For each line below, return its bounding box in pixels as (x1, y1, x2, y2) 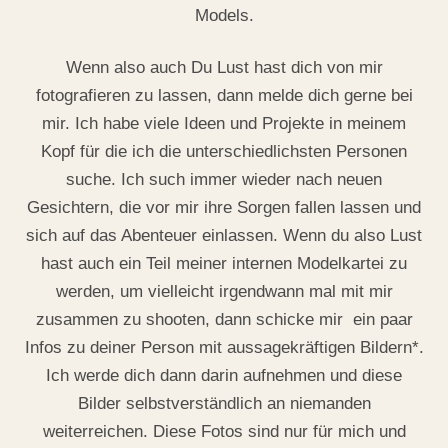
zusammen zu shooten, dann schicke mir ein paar (35, 309, 413, 329)
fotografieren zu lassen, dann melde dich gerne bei (35, 85, 413, 105)
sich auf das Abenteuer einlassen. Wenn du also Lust (26, 225, 422, 245)
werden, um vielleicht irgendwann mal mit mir (55, 281, 393, 301)
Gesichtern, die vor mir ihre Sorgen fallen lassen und (27, 197, 421, 217)
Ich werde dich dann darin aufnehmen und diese (46, 365, 402, 385)
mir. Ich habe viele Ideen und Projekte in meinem (42, 113, 406, 133)
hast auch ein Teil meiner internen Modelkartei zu (41, 253, 407, 273)
